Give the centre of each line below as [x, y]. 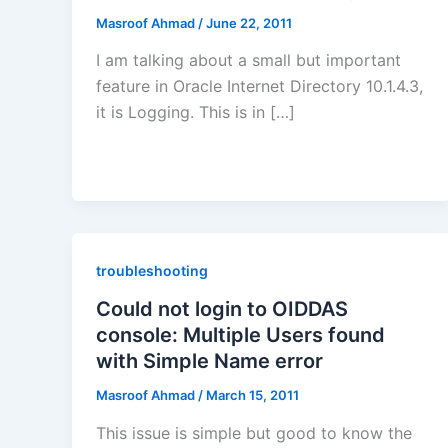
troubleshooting [152, 271]
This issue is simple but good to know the [254, 432]
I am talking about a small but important [248, 60]
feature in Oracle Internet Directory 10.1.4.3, [259, 86]
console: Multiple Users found [240, 335]
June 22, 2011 [249, 22]
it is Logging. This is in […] [195, 112]
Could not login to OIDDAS [222, 309]
